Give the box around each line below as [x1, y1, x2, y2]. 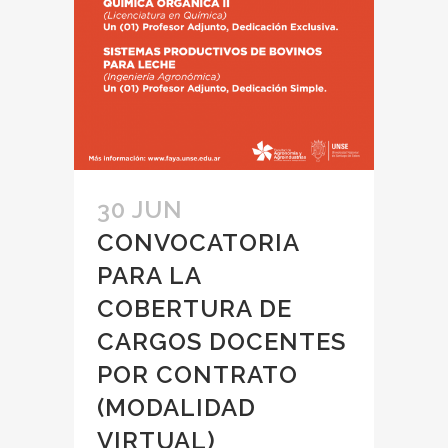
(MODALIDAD [97, 393, 256, 423]
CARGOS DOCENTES [97, 327, 346, 357]
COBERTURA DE [97, 294, 292, 324]
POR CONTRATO [97, 360, 298, 390]
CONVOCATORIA [97, 228, 299, 258]
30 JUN [97, 195, 183, 225]
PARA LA [97, 261, 201, 291]
